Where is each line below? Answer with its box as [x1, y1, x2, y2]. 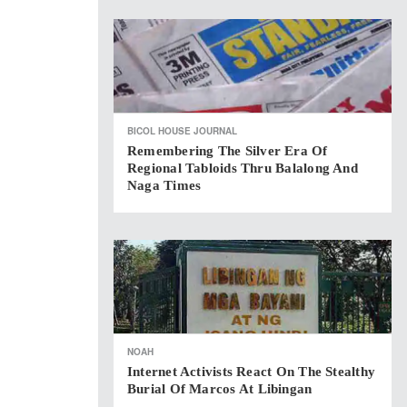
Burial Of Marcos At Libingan [127, 382, 313, 396]
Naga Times [127, 178, 202, 193]
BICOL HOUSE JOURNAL [127, 124, 237, 137]
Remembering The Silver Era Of [127, 144, 328, 158]
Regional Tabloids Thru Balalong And [127, 161, 358, 175]
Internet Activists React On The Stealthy [127, 364, 376, 379]
